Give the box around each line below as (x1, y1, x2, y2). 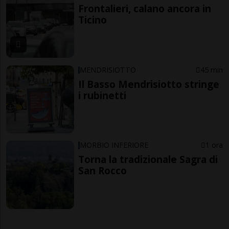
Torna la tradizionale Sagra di (78, 152, 218, 167)
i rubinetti (78, 88, 127, 102)
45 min (200, 64, 223, 75)
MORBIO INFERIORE (80, 140, 149, 150)
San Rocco (78, 164, 127, 178)
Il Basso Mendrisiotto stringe (78, 77, 220, 91)
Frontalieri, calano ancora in (78, 2, 212, 16)
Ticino (78, 13, 107, 27)
